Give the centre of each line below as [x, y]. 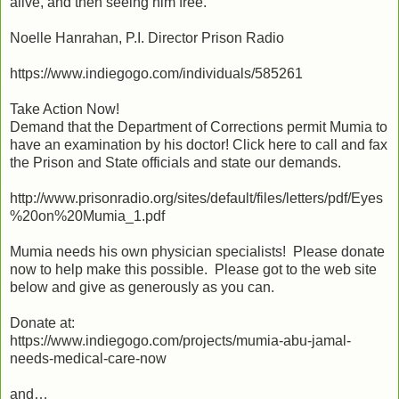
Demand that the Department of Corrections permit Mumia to [199, 126]
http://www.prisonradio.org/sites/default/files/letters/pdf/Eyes [196, 198]
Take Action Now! [65, 109]
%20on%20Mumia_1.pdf [87, 216]
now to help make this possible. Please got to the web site [193, 269]
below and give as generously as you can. [142, 287]
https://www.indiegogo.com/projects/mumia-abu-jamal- [180, 340]
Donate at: [42, 322]
